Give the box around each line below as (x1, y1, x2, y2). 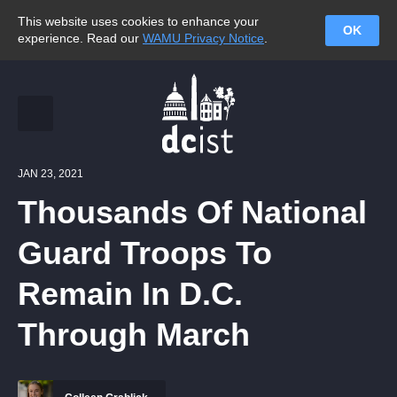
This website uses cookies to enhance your (18, 14, 259, 28)
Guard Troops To (18, 235, 272, 271)
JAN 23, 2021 (18, 167, 83, 180)
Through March (18, 316, 250, 353)
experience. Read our (18, 31, 143, 45)
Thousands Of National (18, 194, 367, 230)
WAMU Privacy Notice (143, 31, 264, 45)
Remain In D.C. (18, 276, 243, 312)
